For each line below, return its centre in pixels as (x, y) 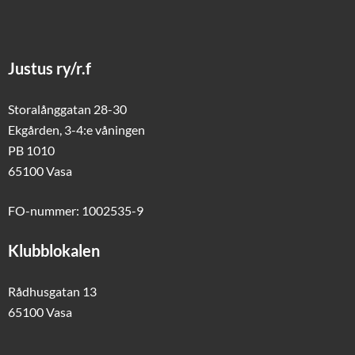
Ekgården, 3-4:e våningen (76, 129)
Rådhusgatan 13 (52, 291)
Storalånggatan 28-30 (67, 109)
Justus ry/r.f (50, 68)
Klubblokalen (54, 250)
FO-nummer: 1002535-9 (76, 210)
